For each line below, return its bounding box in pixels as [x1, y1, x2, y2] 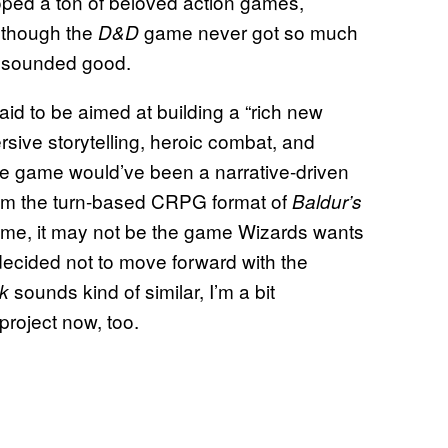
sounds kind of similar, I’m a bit [14, 276, 275, 304]
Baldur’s [292, 187, 362, 214]
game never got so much [144, 17, 358, 45]
